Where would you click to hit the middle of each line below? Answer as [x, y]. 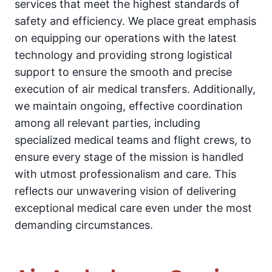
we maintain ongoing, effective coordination [129, 106]
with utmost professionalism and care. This [125, 174]
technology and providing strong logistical [123, 55]
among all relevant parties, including [107, 123]
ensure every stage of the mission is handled [129, 157]
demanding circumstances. [84, 225]
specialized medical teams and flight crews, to [133, 140]
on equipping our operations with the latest [126, 38]
